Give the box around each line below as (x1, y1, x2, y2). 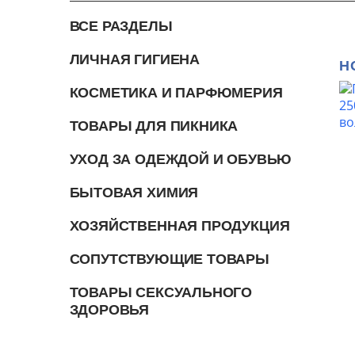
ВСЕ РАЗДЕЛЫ (69, 17, 173, 34)
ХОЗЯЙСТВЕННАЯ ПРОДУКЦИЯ (69, 217, 290, 234)
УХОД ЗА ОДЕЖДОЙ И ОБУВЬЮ (69, 151, 292, 167)
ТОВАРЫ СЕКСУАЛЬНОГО (69, 284, 253, 300)
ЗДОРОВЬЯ (69, 301, 150, 318)
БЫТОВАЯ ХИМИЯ (69, 184, 199, 200)
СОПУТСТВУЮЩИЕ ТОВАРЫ (69, 250, 269, 267)
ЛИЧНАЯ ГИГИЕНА (69, 51, 200, 67)
